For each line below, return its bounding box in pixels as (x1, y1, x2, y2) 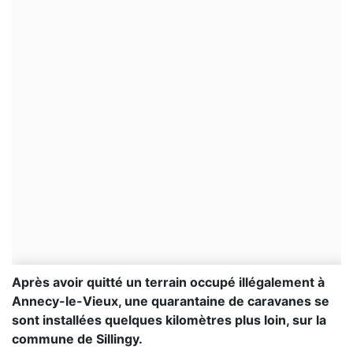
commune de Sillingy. (12, 331, 143, 347)
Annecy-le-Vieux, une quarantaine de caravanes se (12, 293, 329, 310)
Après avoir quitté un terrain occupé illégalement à (12, 274, 325, 291)
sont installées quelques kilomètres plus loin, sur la (12, 312, 326, 329)
